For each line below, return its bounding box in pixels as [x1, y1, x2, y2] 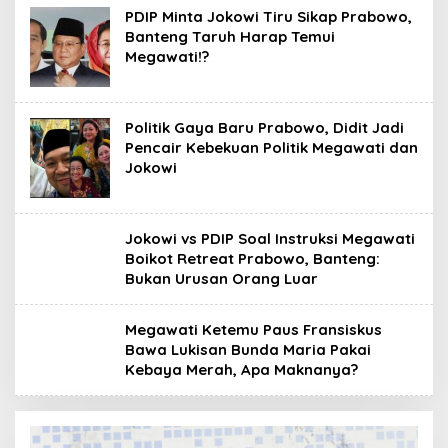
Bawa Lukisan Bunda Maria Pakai [125, 339, 371, 359]
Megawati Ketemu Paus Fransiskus [125, 319, 382, 339]
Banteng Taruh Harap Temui [125, 26, 335, 46]
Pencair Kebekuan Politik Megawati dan [125, 137, 418, 157]
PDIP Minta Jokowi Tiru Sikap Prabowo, [125, 6, 412, 26]
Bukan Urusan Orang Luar [125, 268, 318, 288]
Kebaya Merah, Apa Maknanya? [125, 359, 358, 379]
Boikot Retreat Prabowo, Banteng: [125, 248, 380, 268]
